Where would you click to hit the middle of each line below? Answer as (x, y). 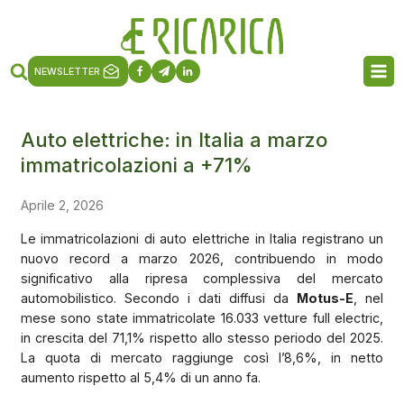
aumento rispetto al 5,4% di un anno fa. (140, 377)
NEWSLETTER (68, 71)
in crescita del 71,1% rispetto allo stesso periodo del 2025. (202, 337)
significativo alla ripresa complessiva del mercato (202, 278)
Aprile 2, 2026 (62, 205)
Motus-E (326, 298)
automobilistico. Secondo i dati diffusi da (159, 298)
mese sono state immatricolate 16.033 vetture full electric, (202, 317)
